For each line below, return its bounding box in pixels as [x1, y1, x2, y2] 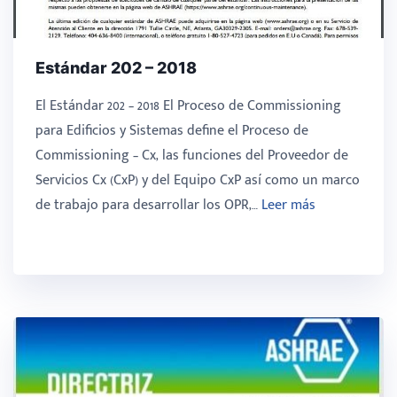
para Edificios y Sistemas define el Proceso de [35, 118, 308, 143]
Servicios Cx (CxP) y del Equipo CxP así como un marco [35, 167, 360, 192]
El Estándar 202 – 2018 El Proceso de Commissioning [35, 93, 341, 118]
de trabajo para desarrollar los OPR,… [35, 192, 261, 217]
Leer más [261, 192, 315, 217]
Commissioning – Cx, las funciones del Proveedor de [35, 143, 348, 167]
